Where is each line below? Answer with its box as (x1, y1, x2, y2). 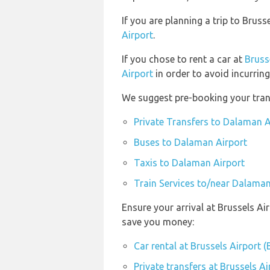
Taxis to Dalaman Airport (134, 157, 245, 168)
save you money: (122, 216, 194, 227)
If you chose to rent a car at (122, 54, 245, 64)
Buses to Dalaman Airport (134, 137, 247, 148)
